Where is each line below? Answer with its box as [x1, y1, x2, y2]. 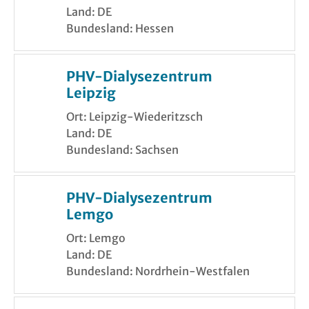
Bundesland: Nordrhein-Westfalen [66, 264, 250, 279]
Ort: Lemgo [66, 231, 126, 246]
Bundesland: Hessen [66, 21, 174, 36]
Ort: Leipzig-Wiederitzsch [66, 110, 203, 124]
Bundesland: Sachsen [66, 143, 179, 157]
